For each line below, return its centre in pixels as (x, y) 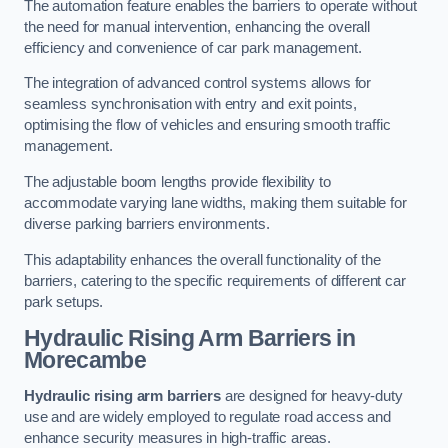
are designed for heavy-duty (311, 395)
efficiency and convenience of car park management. (193, 47)
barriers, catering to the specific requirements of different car (215, 280)
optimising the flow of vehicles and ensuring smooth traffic (207, 125)
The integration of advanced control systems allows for (198, 83)
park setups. (64, 301)
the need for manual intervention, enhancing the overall (197, 26)
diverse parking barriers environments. (147, 224)
